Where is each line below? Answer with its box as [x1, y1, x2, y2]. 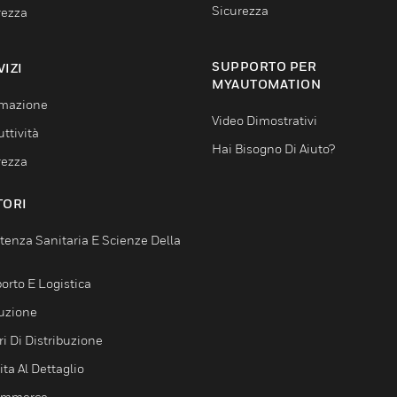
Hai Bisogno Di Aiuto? [212, 141, 335, 157]
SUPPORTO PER [212, 58, 316, 74]
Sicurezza [212, 3, 269, 19]
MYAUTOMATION [212, 76, 321, 92]
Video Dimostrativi [212, 113, 317, 128]
